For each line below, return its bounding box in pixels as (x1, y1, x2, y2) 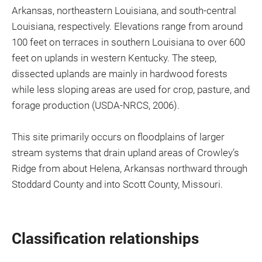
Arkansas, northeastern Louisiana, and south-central (12, 5, 236, 16)
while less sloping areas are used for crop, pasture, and (12, 84, 250, 95)
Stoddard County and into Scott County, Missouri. (12, 178, 223, 190)
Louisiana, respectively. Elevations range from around (12, 20, 243, 32)
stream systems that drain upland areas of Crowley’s (12, 147, 239, 158)
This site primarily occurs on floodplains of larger (12, 131, 225, 143)
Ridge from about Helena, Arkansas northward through (12, 163, 247, 174)
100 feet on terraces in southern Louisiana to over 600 (12, 36, 245, 48)
